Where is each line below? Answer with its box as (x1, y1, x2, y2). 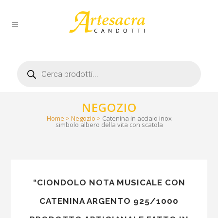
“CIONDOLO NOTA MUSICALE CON (33, 178, 185, 187)
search (17, 66, 39, 76)
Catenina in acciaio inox (102, 114, 172, 123)
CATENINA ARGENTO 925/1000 (39, 196, 179, 206)
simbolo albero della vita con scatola (55, 120, 163, 129)
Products (17, 59, 47, 69)
